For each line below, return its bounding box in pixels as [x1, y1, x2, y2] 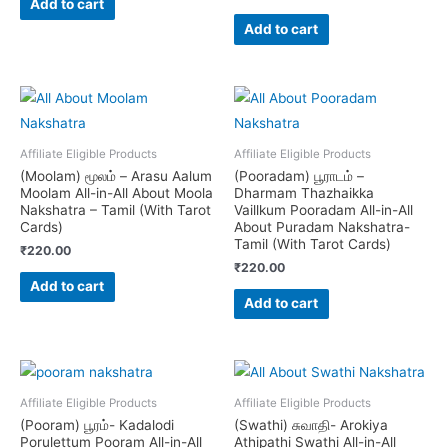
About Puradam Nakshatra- [234, 218, 410, 235]
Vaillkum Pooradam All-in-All [234, 201, 413, 218]
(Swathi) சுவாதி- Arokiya [234, 416, 388, 433]
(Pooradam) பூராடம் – [234, 167, 364, 184]
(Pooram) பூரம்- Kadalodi [20, 416, 174, 433]
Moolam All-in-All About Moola [20, 184, 213, 201]
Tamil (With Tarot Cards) [234, 235, 391, 252]
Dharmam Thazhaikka [234, 184, 374, 201]
